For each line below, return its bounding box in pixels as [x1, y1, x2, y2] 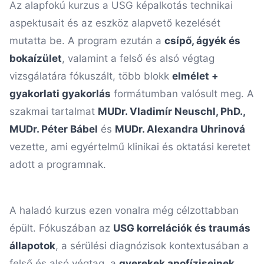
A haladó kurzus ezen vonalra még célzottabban [9, 204, 239, 216]
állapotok [9, 240, 55, 252]
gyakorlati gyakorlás [9, 88, 111, 100]
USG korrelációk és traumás [113, 222, 250, 234]
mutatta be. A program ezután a [9, 35, 164, 47]
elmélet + [172, 70, 219, 82]
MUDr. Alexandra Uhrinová [115, 123, 245, 135]
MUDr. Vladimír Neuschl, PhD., [98, 105, 245, 117]
